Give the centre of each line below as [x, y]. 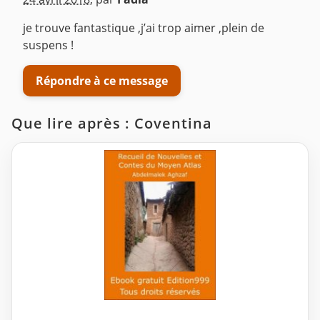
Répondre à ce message [102, 80]
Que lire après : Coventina [112, 124]
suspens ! [48, 45]
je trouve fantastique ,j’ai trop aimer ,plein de [144, 28]
